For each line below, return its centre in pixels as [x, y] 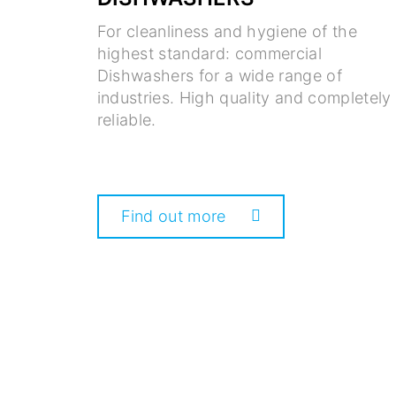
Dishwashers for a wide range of [220, 76]
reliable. [126, 120]
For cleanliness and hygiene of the [227, 32]
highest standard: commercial [209, 54]
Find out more [173, 217]
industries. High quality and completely [244, 98]
